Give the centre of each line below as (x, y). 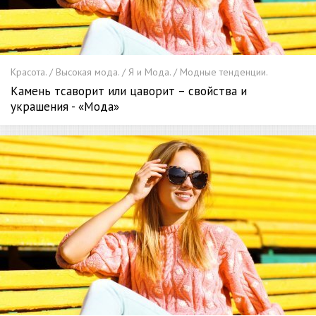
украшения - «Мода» (65, 106)
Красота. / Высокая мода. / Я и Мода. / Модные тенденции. (139, 72)
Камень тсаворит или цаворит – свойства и (129, 91)
